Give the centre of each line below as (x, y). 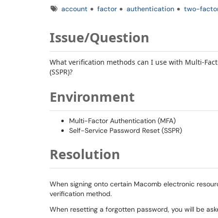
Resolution (85, 154)
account (74, 9)
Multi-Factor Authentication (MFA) (122, 121)
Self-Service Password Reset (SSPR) (126, 130)
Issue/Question (100, 37)
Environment (92, 97)
